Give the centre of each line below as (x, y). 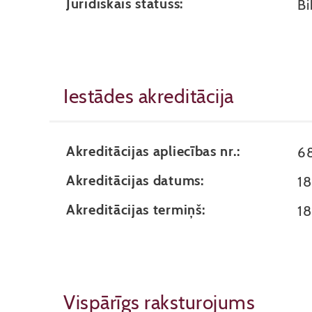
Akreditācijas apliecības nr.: (153, 151)
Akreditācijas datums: (135, 180)
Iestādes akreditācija (149, 96)
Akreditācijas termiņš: (136, 210)
